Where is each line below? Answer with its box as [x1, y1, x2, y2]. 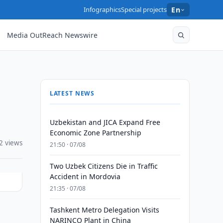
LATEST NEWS [49, 89, 95, 98]
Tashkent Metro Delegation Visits [49, 205, 159, 215]
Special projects [121, 5, 167, 14]
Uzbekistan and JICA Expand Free [49, 117, 160, 127]
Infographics [84, 5, 121, 14]
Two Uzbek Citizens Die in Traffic [49, 161, 158, 171]
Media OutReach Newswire [7, 30, 98, 40]
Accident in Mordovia [49, 172, 120, 181]
